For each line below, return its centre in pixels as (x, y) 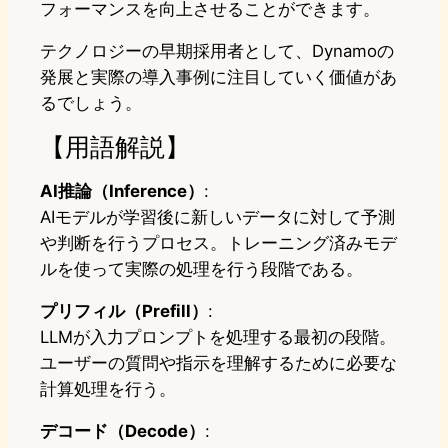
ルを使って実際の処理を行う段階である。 (201, 268)
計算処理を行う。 (108, 388)
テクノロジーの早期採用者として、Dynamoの (217, 50)
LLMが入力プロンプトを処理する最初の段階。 (218, 336)
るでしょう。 (91, 102)
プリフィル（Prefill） (124, 310)
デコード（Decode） (122, 430)
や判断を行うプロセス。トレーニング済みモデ (218, 242)
